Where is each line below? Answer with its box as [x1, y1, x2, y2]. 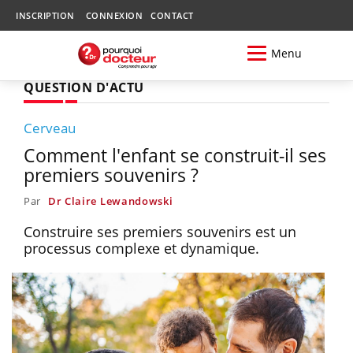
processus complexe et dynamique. [24, 238, 259, 258]
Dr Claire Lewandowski [47, 193, 173, 208]
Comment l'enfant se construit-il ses [24, 142, 326, 168]
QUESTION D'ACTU [24, 78, 144, 96]
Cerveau [24, 118, 76, 137]
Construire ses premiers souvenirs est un [24, 221, 296, 241]
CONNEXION [85, 9, 143, 21]
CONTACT [150, 9, 194, 21]
